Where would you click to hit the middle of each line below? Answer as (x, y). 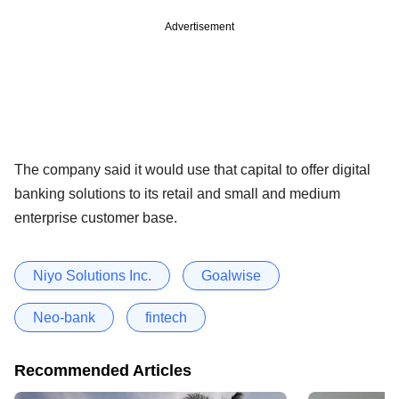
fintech (166, 317)
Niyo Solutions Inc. (92, 275)
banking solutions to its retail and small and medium (177, 193)
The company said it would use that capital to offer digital (192, 169)
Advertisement (199, 26)
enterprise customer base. (96, 217)
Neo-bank (64, 317)
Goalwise (231, 275)
